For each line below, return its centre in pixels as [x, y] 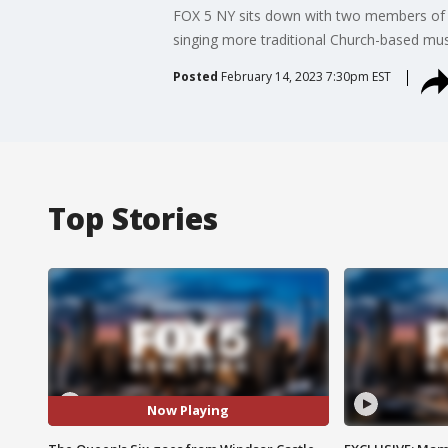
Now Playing [188, 410]
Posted [195, 76]
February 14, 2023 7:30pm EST [305, 76]
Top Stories [133, 218]
